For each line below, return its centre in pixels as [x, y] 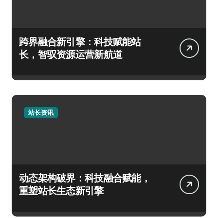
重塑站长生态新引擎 [61, 190]
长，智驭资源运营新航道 [71, 54]
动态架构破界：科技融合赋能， [85, 178]
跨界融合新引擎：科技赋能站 [80, 41]
